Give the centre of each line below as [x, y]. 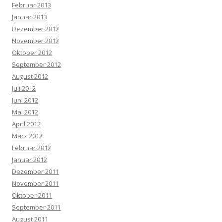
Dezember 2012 [35, 28]
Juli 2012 [24, 88]
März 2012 [27, 136]
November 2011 [35, 183]
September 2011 [36, 207]
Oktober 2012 [32, 52]
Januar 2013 [29, 17]
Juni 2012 [25, 100]
